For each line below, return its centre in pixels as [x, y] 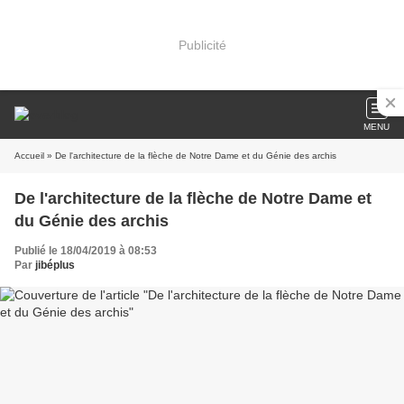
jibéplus [55, 265]
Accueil [29, 156]
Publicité [202, 45]
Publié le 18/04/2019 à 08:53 [86, 251]
